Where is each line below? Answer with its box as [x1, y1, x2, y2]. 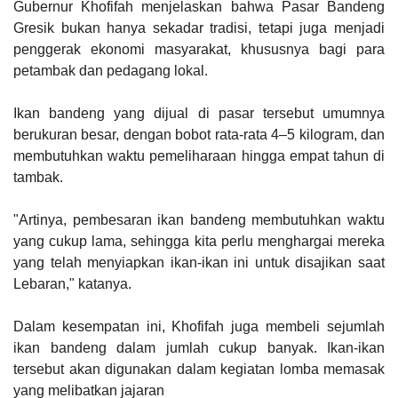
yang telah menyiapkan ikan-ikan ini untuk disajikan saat [13, 255, 385, 270]
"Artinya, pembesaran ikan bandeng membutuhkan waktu [13, 212, 385, 227]
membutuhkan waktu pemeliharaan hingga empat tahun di [13, 148, 385, 163]
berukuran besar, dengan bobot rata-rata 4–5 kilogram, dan [13, 127, 385, 142]
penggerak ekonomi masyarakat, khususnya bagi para [13, 42, 385, 57]
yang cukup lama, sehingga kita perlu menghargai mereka [13, 234, 385, 249]
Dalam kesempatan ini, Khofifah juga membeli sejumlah [13, 319, 385, 334]
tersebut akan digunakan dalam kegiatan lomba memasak [13, 362, 385, 377]
